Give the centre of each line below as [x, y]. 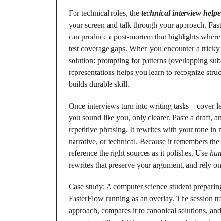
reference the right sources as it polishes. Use [139, 153]
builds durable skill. [99, 84]
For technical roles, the [105, 13]
